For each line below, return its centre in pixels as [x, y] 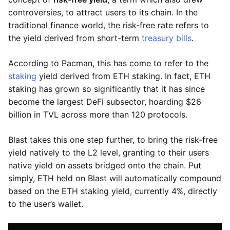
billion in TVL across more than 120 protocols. [98, 114]
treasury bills [167, 38]
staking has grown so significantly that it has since [107, 89]
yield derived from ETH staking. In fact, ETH [123, 76]
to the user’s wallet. [46, 204]
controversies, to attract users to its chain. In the [103, 12]
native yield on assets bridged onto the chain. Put [105, 165]
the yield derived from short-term [75, 38]
